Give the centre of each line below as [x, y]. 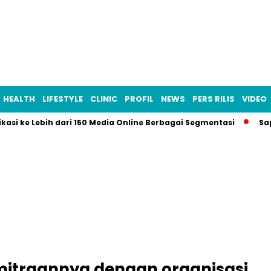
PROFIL [139, 99]
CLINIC [104, 99]
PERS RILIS [214, 99]
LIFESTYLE [63, 99]
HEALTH [19, 99]
